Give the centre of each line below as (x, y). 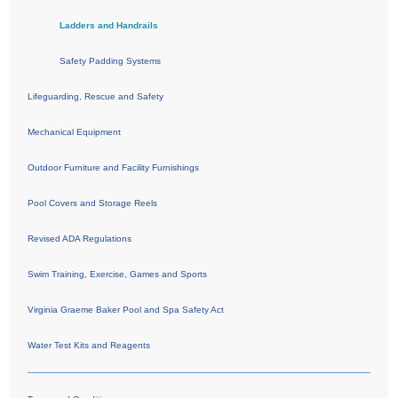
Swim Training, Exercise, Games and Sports (118, 274)
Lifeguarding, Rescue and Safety (96, 96)
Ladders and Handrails (109, 25)
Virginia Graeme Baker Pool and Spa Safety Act (126, 309)
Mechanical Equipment (75, 131)
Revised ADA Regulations (80, 238)
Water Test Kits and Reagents (89, 345)
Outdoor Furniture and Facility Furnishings (114, 167)
